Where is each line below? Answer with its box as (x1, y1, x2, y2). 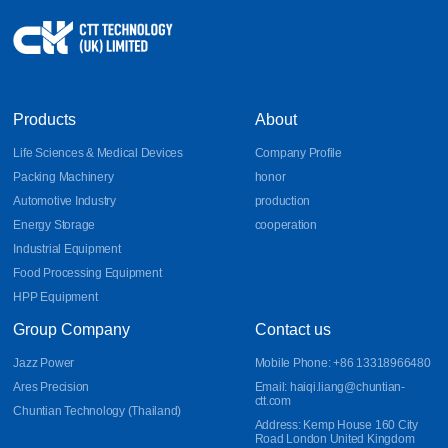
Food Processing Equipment (13, 265, 162, 280)
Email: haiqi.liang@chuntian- (254, 379, 405, 394)
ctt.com (254, 393, 291, 408)
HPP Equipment (13, 289, 98, 304)
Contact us (254, 320, 331, 338)
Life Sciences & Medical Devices (13, 145, 183, 160)
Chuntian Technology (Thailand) (13, 403, 182, 418)
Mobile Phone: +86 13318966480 (254, 355, 431, 370)
